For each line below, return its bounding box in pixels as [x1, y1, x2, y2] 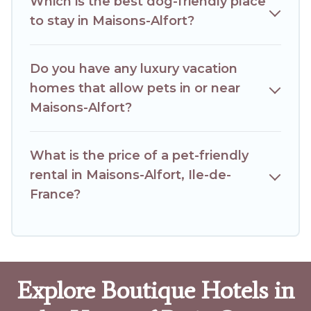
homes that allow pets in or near [30, 81, 240, 96]
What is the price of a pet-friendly [30, 148, 249, 164]
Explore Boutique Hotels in [17, 276, 294, 305]
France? [30, 187, 81, 203]
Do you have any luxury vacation [30, 61, 237, 77]
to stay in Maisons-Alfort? [30, 13, 194, 29]
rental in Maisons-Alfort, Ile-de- [30, 167, 231, 183]
